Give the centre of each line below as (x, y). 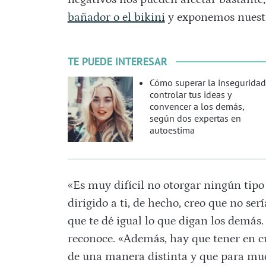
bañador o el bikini (116, 18)
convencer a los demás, (197, 107)
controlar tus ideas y (190, 95)
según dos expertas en (195, 118)
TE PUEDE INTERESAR (117, 62)
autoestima (172, 130)
